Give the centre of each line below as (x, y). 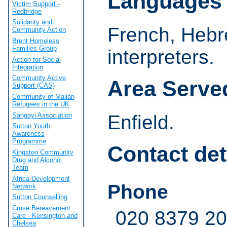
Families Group (34, 48)
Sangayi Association (42, 115)
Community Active (39, 78)
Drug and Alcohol (37, 160)
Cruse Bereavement (41, 208)
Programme (29, 141)
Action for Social (36, 59)
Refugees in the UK (41, 104)
